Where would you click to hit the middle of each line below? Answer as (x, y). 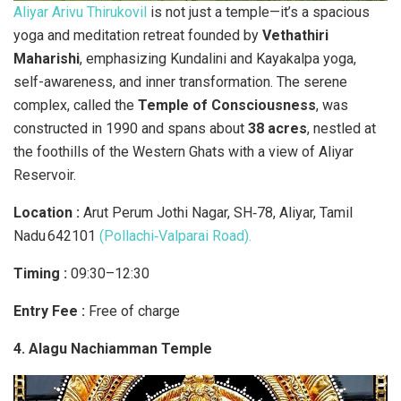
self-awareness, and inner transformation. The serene (180, 81)
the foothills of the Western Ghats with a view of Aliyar (183, 151)
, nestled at (341, 128)
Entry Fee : (51, 311)
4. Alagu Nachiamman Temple (113, 348)
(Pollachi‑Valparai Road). (174, 235)
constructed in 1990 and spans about (131, 128)
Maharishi (47, 58)
